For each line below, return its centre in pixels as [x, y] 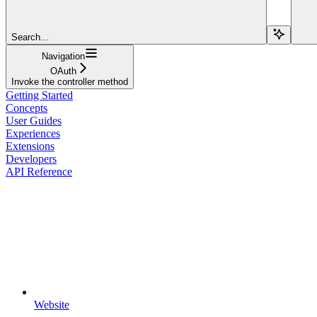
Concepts [27, 108]
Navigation [63, 56]
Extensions [30, 146]
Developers [31, 158]
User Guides [34, 120]
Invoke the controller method [70, 81]
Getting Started [39, 95]
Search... [30, 37]
